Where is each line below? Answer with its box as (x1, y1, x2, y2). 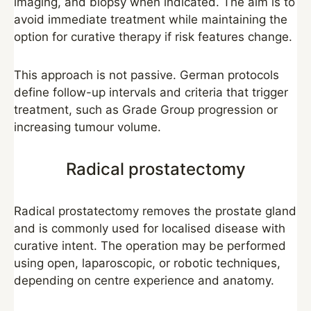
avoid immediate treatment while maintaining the (14, 12, 287, 26)
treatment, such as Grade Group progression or (14, 103, 278, 117)
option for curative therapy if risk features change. (14, 30, 292, 44)
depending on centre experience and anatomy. (14, 274, 274, 287)
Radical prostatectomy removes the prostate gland (14, 204, 296, 218)
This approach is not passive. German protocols (14, 68, 279, 82)
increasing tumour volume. (14, 120, 161, 134)
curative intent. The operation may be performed (14, 239, 286, 253)
